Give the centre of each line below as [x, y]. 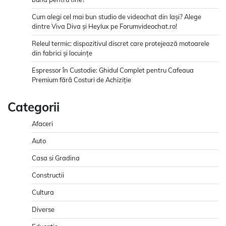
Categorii [34, 107]
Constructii [48, 175]
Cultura [43, 192]
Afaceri [42, 124]
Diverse [43, 210]
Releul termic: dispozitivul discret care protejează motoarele [121, 44]
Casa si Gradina [56, 158]
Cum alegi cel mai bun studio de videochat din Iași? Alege [117, 17]
